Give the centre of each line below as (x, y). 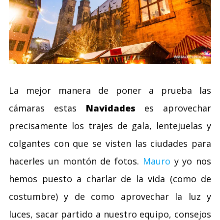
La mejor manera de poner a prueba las (110, 90)
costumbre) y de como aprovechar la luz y (110, 196)
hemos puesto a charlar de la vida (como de (110, 179)
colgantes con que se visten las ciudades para (110, 143)
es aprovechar (173, 108)
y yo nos (191, 161)
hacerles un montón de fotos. (76, 161)
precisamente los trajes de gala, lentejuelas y (110, 125)
